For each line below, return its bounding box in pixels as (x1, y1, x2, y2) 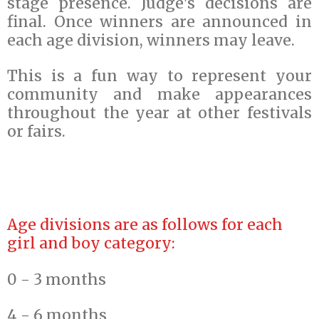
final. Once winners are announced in (7, 11, 312, 31)
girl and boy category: (7, 234, 175, 253)
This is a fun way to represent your (7, 66, 312, 86)
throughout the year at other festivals (7, 103, 312, 123)
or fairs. (7, 122, 69, 142)
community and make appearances (7, 85, 312, 105)
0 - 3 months (7, 269, 106, 289)
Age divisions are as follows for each (7, 215, 283, 235)
